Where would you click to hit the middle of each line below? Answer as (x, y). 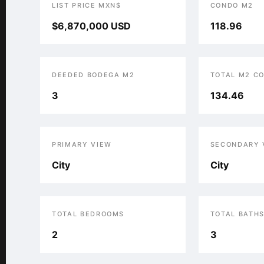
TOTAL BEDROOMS (88, 214)
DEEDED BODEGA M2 (93, 75)
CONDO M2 (232, 5)
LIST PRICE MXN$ (87, 5)
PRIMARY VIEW (82, 144)
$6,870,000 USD (91, 26)
